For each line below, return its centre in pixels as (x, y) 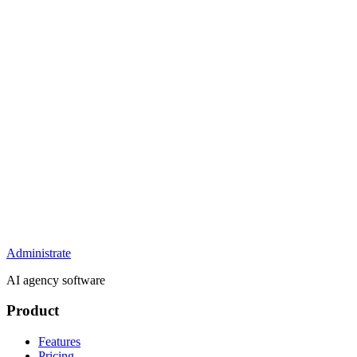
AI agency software (56, 280)
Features (59, 342)
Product (33, 311)
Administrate (39, 253)
